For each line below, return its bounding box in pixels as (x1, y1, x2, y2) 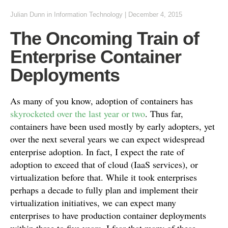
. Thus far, (145, 107, 183, 120)
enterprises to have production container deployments (10, 209, 206, 221)
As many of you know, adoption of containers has (10, 95, 193, 107)
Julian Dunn (10, 11, 45, 18)
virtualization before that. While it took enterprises (10, 171, 197, 183)
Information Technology (54, 11, 123, 18)
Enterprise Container (10, 46, 181, 67)
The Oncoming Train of (10, 28, 199, 49)
